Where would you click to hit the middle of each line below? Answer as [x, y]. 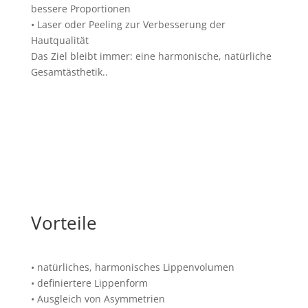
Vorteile [64, 223]
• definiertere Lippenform [89, 283]
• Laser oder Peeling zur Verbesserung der [128, 24]
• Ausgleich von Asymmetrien [98, 299]
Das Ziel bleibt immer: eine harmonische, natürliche [151, 56]
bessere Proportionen [80, 9]
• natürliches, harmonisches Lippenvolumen [132, 267]
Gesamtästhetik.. [69, 72]
